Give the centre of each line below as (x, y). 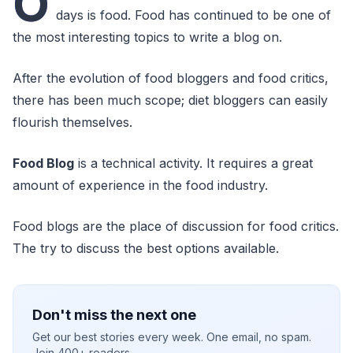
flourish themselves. (72, 122)
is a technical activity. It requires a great (193, 163)
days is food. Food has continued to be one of (193, 15)
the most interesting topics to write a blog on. (147, 37)
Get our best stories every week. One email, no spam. (172, 337)
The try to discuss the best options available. (146, 248)
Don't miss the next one (114, 315)
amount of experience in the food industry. (142, 185)
